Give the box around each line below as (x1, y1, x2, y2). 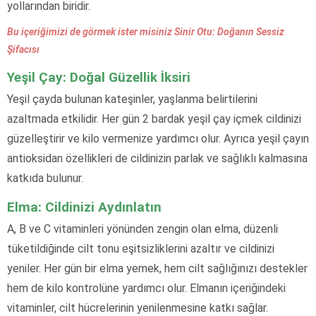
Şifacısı (7, 44, 39, 56)
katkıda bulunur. (7, 171, 83, 186)
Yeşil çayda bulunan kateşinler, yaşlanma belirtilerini (7, 92, 257, 107)
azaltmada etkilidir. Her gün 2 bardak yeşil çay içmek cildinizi (7, 112, 301, 126)
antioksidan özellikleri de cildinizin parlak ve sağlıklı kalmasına (7, 152, 308, 166)
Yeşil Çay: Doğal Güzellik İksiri (7, 69, 190, 86)
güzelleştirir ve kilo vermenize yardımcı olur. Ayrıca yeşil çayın (7, 132, 309, 146)
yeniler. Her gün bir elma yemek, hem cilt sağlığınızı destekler (7, 262, 308, 276)
